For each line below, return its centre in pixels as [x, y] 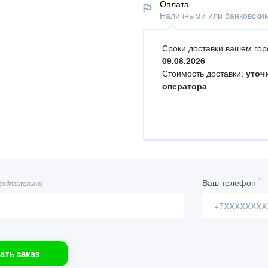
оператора [185, 86]
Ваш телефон [230, 182]
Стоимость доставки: [204, 73]
